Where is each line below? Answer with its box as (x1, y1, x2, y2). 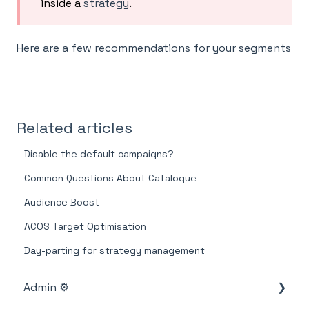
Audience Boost (24, 196, 100, 209)
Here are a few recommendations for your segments (17, 40, 291, 55)
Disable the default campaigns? (24, 148, 175, 161)
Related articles (17, 118, 132, 138)
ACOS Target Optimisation (24, 220, 147, 233)
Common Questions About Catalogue (24, 172, 197, 185)
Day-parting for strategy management (24, 244, 206, 257)
